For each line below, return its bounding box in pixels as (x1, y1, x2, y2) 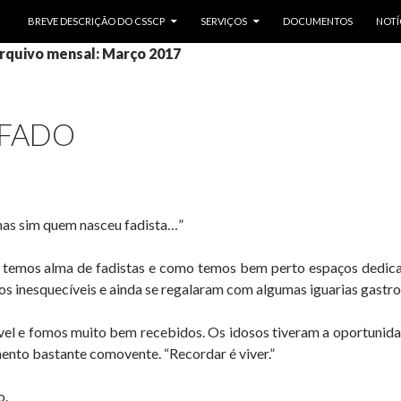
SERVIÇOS (200, 15, 247, 27)
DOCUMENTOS (283, 15, 353, 27)
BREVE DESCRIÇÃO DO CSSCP (28, 15, 165, 27)
